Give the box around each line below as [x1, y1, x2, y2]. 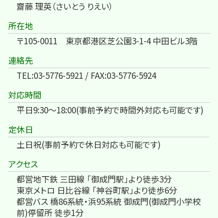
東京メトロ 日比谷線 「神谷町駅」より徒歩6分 [17, 184, 177, 197]
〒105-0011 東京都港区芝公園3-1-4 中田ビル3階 [17, 35, 198, 47]
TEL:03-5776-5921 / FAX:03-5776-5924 [17, 69, 156, 82]
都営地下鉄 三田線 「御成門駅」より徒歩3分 [17, 173, 172, 185]
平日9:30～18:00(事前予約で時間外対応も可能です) [17, 104, 203, 116]
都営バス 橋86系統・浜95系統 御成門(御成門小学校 [17, 195, 201, 208]
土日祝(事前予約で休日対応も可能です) [17, 138, 161, 151]
